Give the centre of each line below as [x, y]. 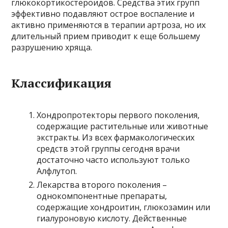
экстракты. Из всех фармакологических [116, 137]
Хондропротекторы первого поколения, [118, 115]
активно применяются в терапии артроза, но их [109, 25]
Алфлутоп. [57, 171]
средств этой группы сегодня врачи [108, 149]
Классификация [62, 83]
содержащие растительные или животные [123, 126]
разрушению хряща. [52, 47]
